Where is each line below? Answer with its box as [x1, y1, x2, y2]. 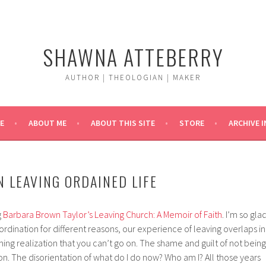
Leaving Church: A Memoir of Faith [94, 208, 222, 220]
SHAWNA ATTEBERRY [42, 41, 224, 72]
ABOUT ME [28, 118, 66, 128]
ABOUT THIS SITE [91, 118, 155, 128]
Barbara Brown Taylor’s [3, 208, 93, 220]
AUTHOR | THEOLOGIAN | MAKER [65, 72, 201, 83]
